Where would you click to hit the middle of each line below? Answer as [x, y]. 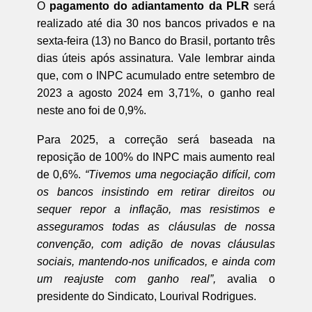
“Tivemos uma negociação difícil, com [180, 174]
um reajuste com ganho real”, [126, 279]
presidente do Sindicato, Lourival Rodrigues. [146, 296]
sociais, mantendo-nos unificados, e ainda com [156, 261]
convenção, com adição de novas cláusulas [156, 244]
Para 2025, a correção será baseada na [156, 139]
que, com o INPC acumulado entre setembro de [156, 75]
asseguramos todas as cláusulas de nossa [156, 226]
